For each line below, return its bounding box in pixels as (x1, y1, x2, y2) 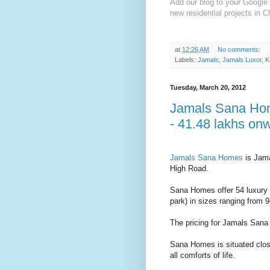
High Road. (170, 164, 209, 174)
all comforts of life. (170, 251, 235, 260)
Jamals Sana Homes (170, 153, 243, 163)
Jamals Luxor (222, 55, 262, 63)
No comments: (217, 45, 262, 53)
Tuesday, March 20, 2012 (170, 83, 246, 91)
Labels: (175, 55, 198, 63)
